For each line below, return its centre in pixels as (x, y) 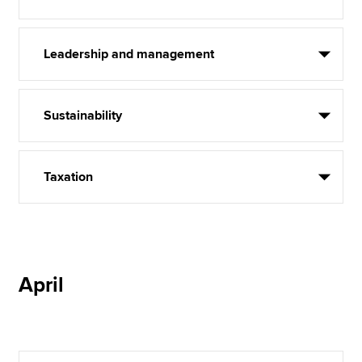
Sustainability (83, 116)
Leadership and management (129, 54)
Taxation (69, 177)
